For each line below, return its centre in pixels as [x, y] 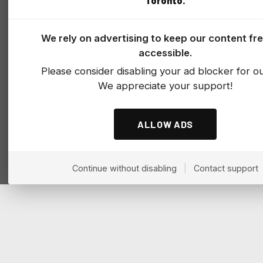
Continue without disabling [124, 168]
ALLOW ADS [165, 124]
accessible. [165, 53]
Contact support [226, 168]
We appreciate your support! [165, 86]
